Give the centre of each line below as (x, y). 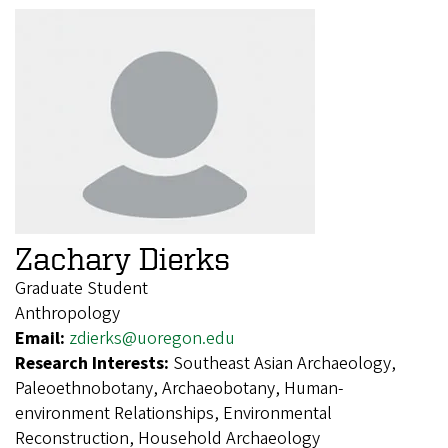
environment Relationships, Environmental (173, 413)
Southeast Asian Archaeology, (284, 363)
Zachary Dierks (122, 258)
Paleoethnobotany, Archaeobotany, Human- (179, 388)
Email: (42, 338)
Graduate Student (81, 288)
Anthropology (67, 313)
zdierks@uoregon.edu (152, 338)
